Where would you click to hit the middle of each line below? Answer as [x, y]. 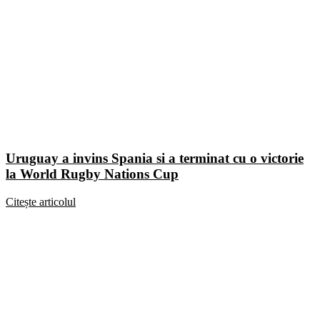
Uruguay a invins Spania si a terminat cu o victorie [155, 159]
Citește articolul [41, 202]
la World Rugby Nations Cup [92, 174]
